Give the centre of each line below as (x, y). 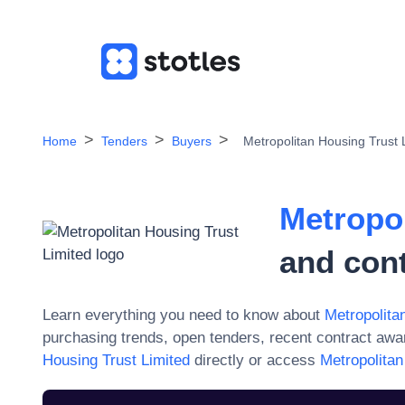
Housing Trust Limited (118, 360)
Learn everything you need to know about (181, 315)
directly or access (255, 360)
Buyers (192, 141)
